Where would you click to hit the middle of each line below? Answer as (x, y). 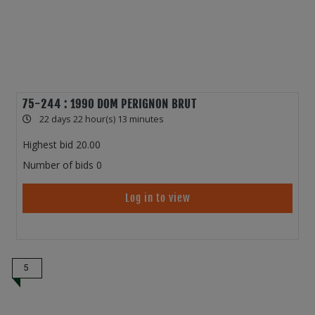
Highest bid (48, 145)
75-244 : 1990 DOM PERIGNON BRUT (110, 104)
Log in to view (157, 198)
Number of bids (58, 165)
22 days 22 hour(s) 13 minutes (102, 120)
